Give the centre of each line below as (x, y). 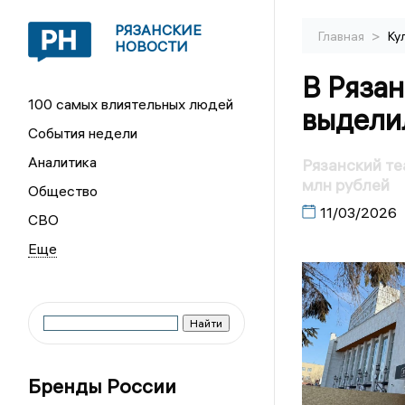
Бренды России (103, 386)
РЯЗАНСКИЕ (159, 30)
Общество (63, 191)
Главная (342, 36)
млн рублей (345, 185)
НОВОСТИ (152, 46)
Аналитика (63, 162)
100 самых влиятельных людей (131, 104)
